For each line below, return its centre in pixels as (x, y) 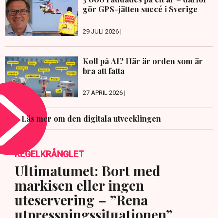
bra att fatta (104, 71)
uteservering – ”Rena (81, 200)
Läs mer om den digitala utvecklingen (91, 119)
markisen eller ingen (79, 185)
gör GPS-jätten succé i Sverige (140, 9)
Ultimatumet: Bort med (88, 171)
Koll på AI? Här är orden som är (143, 61)
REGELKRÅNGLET (49, 154)
